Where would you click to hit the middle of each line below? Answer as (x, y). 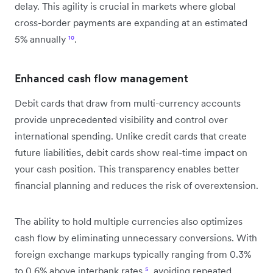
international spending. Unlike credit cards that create (131, 136)
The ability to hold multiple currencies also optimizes (129, 221)
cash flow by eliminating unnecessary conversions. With (136, 237)
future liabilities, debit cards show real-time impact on (131, 152)
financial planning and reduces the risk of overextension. (136, 185)
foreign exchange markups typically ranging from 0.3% (133, 254)
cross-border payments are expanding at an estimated (131, 22)
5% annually (41, 39)
